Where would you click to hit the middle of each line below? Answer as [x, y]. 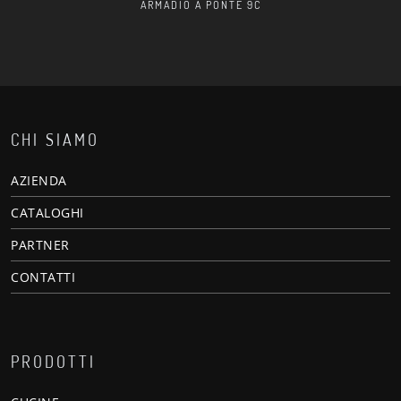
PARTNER [40, 244]
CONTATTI [43, 277]
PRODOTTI [53, 361]
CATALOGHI [47, 212]
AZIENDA [39, 180]
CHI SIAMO [55, 139]
